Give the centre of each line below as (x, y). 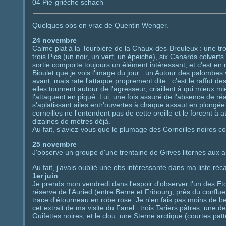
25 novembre (54, 144)
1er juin (45, 175)
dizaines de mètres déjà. (71, 121)
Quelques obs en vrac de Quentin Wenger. (100, 25)
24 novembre (54, 40)
